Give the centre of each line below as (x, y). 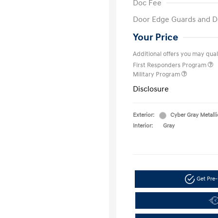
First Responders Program (170, 65)
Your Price (155, 37)
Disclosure (151, 89)
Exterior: (144, 115)
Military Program (157, 74)
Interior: (143, 126)
